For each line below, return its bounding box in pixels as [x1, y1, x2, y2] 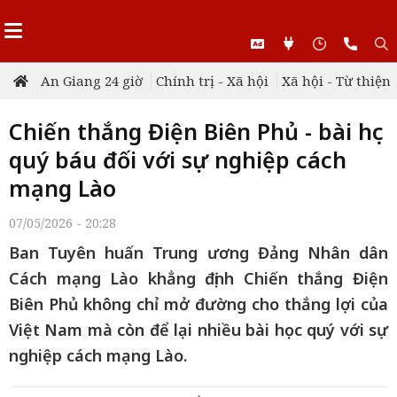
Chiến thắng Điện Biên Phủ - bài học [9, 116, 384, 146]
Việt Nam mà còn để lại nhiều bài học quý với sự [9, 319, 388, 340]
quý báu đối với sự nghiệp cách [9, 144, 346, 175]
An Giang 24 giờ [41, 72, 143, 90]
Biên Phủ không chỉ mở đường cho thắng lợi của [9, 293, 388, 315]
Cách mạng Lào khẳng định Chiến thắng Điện [9, 268, 388, 289]
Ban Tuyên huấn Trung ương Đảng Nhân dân [9, 242, 388, 263]
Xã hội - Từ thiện [282, 72, 391, 90]
